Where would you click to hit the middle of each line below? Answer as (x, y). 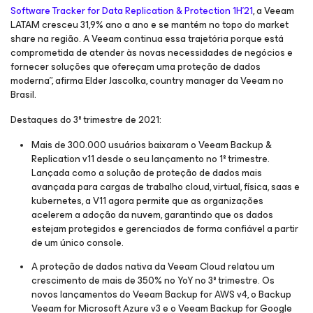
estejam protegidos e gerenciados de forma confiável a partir (165, 229)
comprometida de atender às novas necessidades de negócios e (152, 53)
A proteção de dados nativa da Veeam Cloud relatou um (153, 267)
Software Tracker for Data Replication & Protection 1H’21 (132, 11)
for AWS (217, 294)
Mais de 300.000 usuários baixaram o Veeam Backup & (152, 145)
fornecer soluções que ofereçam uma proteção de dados (136, 67)
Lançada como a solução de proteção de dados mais (147, 173)
